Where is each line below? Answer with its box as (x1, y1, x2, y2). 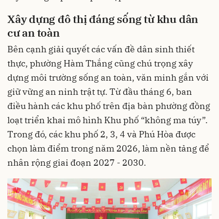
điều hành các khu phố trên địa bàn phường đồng (7, 100, 210, 112)
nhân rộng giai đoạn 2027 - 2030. (7, 157, 146, 169)
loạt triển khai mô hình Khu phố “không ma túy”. (7, 114, 208, 126)
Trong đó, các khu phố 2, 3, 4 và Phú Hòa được (7, 129, 196, 140)
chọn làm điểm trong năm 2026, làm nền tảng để (7, 143, 209, 154)
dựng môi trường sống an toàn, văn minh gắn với (7, 72, 209, 84)
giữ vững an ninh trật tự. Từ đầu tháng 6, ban (7, 86, 192, 98)
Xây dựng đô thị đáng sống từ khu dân (7, 11, 198, 26)
